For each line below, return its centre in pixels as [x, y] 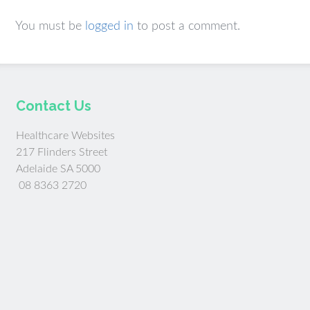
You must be [50, 27]
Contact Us [54, 106]
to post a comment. [187, 27]
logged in [109, 27]
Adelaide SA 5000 [58, 169]
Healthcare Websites [66, 136]
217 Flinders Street [62, 153]
